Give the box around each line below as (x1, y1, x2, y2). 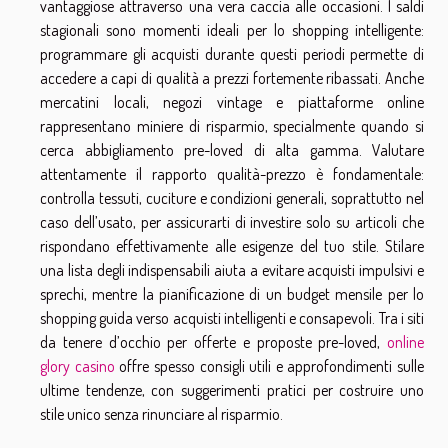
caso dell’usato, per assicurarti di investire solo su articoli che (40, 212, 424, 233)
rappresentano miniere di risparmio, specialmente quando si (40, 116, 424, 137)
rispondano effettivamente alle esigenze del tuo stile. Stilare (40, 236, 424, 257)
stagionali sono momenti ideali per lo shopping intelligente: (40, 20, 424, 41)
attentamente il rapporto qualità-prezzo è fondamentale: (40, 164, 424, 185)
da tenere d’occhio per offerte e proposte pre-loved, (40, 332, 387, 353)
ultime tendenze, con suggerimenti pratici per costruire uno (40, 380, 424, 401)
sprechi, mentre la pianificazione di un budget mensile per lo (40, 284, 424, 305)
